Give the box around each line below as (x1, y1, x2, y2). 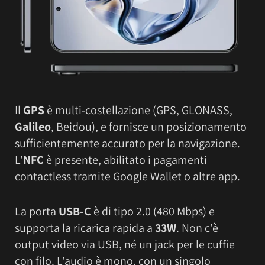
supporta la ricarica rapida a (15, 219, 155, 235)
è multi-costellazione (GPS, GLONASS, (44, 102, 232, 118)
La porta (15, 203, 59, 219)
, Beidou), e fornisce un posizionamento (51, 118, 247, 134)
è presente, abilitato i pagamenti (44, 151, 207, 167)
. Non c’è (176, 219, 218, 235)
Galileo (15, 118, 51, 134)
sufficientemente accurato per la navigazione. (15, 135, 240, 151)
